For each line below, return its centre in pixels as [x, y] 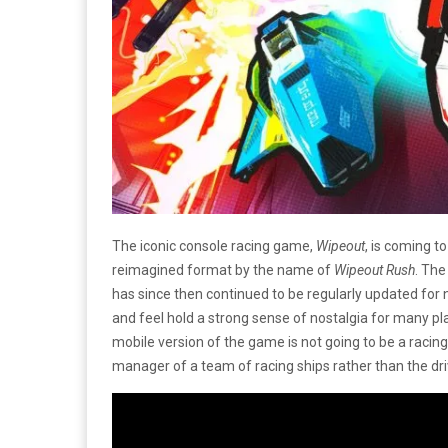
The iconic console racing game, [212, 245]
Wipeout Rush [374, 269]
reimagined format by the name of [223, 269]
